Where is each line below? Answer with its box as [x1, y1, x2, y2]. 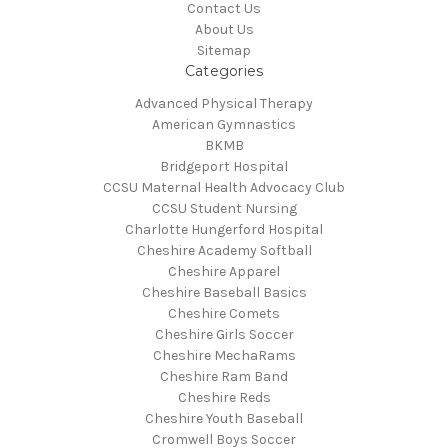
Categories [184, 62, 264, 81]
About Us [194, 21, 254, 39]
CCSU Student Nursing [151, 200, 297, 218]
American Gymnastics [152, 116, 296, 134]
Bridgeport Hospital [160, 158, 288, 176]
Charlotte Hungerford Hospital [125, 221, 323, 239]
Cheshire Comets [168, 305, 280, 323]
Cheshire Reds [177, 389, 271, 407]
